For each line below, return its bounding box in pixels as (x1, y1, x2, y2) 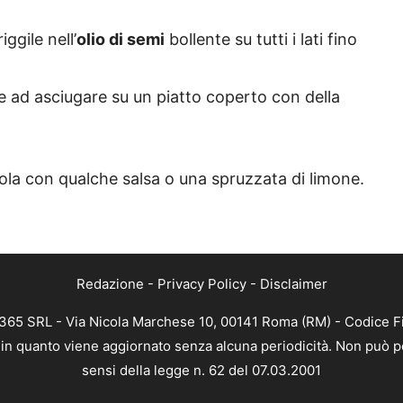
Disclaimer (259, 275, 327, 293)
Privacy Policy (157, 275, 246, 293)
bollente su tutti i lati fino (165, 30, 357, 49)
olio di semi (76, 30, 165, 49)
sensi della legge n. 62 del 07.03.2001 (82, 362, 321, 380)
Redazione (76, 275, 144, 293)
